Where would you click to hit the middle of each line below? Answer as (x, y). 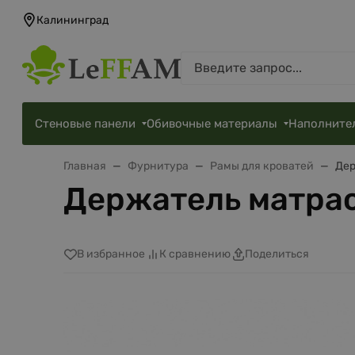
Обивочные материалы (212, 124)
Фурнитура (158, 166)
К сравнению (195, 254)
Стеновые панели (85, 124)
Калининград (73, 21)
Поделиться (277, 254)
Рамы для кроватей (262, 166)
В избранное (111, 254)
